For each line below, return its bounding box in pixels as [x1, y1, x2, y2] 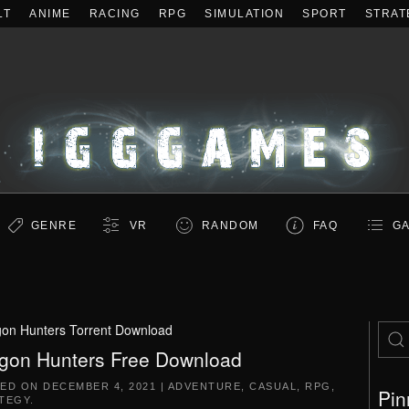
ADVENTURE [167, 381, 241, 392]
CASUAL [249, 381, 297, 392]
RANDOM [201, 219, 259, 232]
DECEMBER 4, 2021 [43, 381, 156, 392]
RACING [89, 7, 141, 20]
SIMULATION [204, 7, 284, 20]
